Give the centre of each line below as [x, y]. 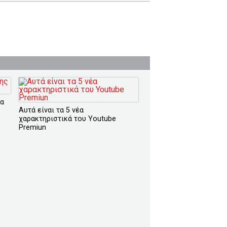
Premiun [32, 127]
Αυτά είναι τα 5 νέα [51, 110]
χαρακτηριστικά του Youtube [67, 119]
